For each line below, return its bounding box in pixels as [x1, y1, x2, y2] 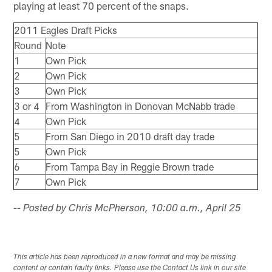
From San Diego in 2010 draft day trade [46, 130, 215, 142]
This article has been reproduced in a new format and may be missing [13, 253, 237, 261]
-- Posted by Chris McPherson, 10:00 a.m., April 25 [13, 203, 242, 214]
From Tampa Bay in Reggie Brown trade [46, 160, 214, 172]
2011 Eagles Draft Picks [14, 24, 118, 36]
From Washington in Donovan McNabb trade [46, 100, 236, 112]
